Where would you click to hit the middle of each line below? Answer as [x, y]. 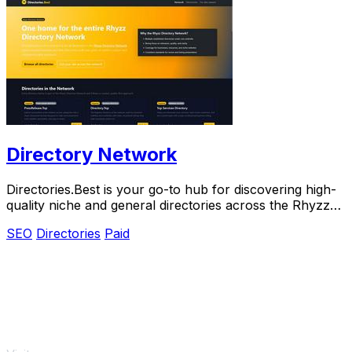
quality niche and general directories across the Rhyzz [168, 205]
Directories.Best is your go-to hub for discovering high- [171, 190]
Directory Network [92, 155]
